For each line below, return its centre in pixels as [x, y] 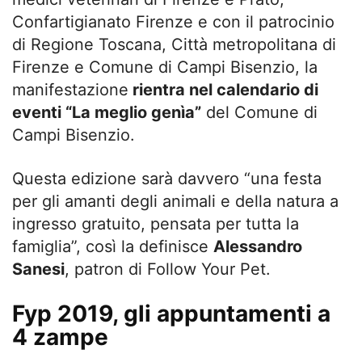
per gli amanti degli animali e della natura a [175, 201]
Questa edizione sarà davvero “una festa [167, 178]
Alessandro [258, 246]
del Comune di [259, 112]
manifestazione [70, 89]
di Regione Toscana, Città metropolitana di [174, 44]
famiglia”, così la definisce [113, 246]
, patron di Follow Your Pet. [168, 269]
